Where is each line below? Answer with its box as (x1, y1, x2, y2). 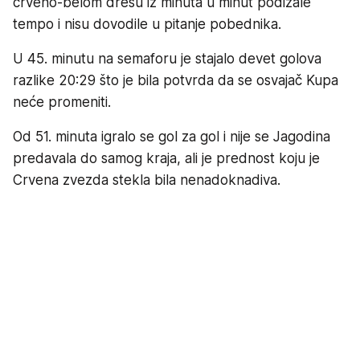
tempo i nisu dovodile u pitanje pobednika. (13, 15, 281, 32)
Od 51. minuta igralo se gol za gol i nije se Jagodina (13, 128, 330, 145)
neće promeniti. (13, 93, 111, 110)
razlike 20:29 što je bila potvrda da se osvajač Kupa (13, 72, 338, 88)
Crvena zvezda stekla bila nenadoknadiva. (13, 171, 280, 188)
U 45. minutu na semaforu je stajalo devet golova (13, 50, 321, 67)
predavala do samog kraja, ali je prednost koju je (13, 149, 320, 166)
